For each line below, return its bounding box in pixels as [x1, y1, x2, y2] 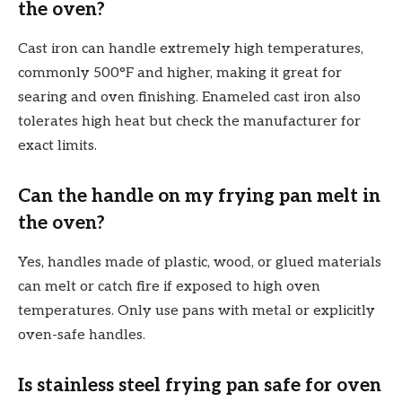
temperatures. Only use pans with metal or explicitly [18, 302, 375, 319]
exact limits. [18, 137, 97, 154]
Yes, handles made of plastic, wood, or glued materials [18, 254, 381, 271]
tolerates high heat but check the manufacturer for [18, 113, 361, 130]
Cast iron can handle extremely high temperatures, [18, 40, 363, 57]
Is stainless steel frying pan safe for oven [18, 373, 381, 397]
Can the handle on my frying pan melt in [18, 184, 380, 207]
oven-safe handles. [18, 327, 145, 344]
